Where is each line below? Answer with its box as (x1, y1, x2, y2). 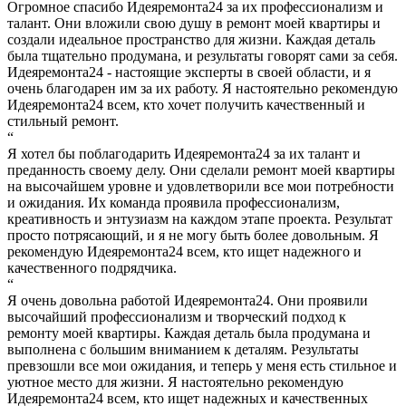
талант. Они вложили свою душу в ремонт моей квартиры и (7, 14, 381, 31)
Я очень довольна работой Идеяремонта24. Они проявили (7, 292, 368, 308)
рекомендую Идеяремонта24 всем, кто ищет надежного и (7, 243, 362, 259)
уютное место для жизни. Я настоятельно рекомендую (7, 373, 343, 390)
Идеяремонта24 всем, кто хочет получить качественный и (7, 96, 365, 112)
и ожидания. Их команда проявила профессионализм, (7, 194, 340, 210)
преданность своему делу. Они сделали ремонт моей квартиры (7, 161, 395, 178)
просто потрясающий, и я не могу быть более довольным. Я (7, 227, 379, 243)
